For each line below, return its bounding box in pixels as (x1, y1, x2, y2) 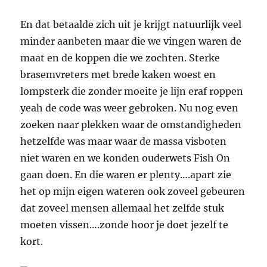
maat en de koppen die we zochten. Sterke (20, 52, 221, 64)
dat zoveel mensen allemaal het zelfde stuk (20, 202, 225, 215)
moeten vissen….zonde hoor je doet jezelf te (20, 219, 229, 231)
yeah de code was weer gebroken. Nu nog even (20, 102, 239, 114)
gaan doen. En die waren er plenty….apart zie (20, 169, 232, 181)
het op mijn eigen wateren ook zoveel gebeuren (20, 185, 246, 198)
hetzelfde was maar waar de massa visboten (20, 135, 227, 148)
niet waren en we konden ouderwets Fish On (20, 152, 231, 164)
